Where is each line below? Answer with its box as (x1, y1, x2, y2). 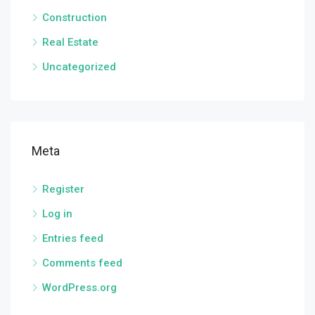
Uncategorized (42, 60, 116, 73)
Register (42, 183, 84, 195)
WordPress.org (42, 281, 117, 294)
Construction (42, 11, 107, 24)
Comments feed (42, 257, 122, 269)
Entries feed (42, 232, 103, 245)
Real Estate (42, 36, 98, 49)
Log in (42, 207, 72, 220)
